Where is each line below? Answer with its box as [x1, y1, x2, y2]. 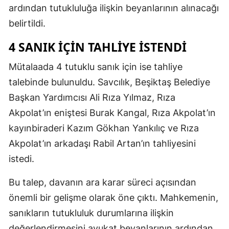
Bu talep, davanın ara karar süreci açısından [9, 176, 196, 188]
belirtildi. [9, 17, 45, 29]
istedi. [9, 153, 34, 164]
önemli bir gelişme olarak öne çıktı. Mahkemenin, [9, 192, 218, 203]
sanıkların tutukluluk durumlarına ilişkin [9, 207, 174, 218]
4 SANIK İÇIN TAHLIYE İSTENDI [9, 38, 187, 55]
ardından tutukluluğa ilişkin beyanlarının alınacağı [9, 2, 219, 13]
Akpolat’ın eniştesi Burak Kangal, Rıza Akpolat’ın [9, 107, 216, 118]
